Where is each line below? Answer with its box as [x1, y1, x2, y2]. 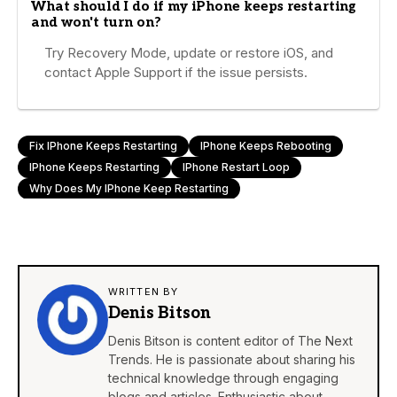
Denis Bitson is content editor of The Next [108, 332, 353, 348]
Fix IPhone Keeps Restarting [29, 138, 177, 152]
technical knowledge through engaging [108, 370, 339, 385]
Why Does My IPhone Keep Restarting [29, 181, 229, 195]
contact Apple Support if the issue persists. [44, 63, 307, 81]
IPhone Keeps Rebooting [200, 138, 331, 152]
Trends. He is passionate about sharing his [108, 351, 355, 367]
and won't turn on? [31, 13, 161, 30]
